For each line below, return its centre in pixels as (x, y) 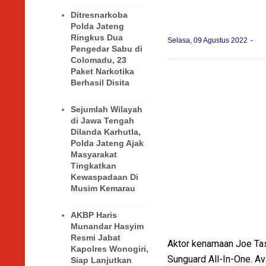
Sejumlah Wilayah (107, 110)
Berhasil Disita (100, 83)
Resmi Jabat (96, 238)
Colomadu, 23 (99, 60)
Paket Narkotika (102, 72)
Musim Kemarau (103, 189)
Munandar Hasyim (107, 227)
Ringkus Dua (97, 38)
